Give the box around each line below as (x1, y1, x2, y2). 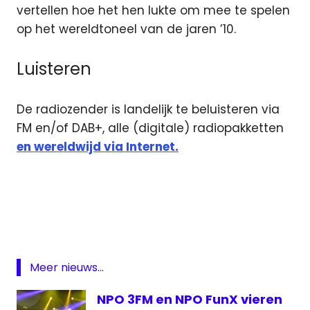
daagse (21, 250, 57, 264)
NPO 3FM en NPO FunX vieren (97, 291, 282, 309)
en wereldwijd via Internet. (17, 138, 179, 155)
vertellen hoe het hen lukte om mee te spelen (17, 1, 290, 19)
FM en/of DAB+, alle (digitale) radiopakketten (17, 119, 284, 136)
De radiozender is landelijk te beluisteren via (17, 100, 280, 118)
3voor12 (21, 198, 57, 212)
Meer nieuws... (29, 259, 104, 276)
